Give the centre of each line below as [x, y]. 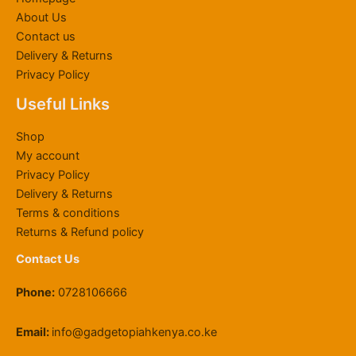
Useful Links [63, 104]
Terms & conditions [68, 213]
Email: [34, 332]
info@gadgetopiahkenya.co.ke [134, 332]
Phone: [35, 293]
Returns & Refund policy [80, 232]
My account [48, 156]
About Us [41, 18]
